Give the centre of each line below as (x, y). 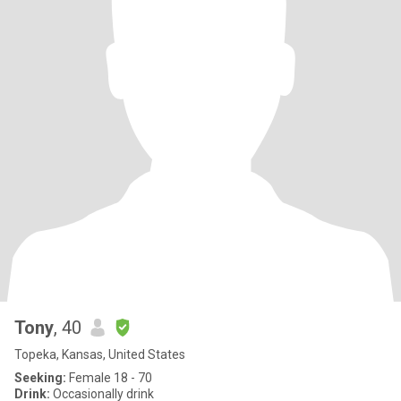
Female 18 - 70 (109, 378)
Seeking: (40, 378)
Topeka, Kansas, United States (100, 354)
